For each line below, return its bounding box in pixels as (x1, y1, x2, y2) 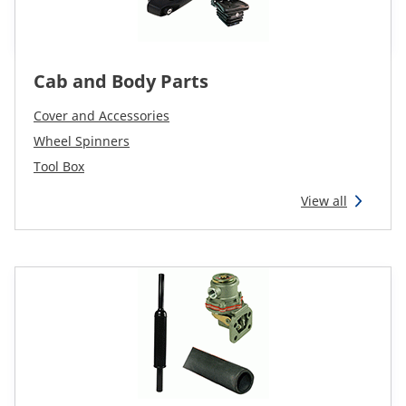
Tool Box (34, 158, 84, 175)
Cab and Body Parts (34, 69, 208, 93)
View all (301, 192, 347, 209)
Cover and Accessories (34, 107, 169, 124)
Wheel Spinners (34, 132, 130, 150)
